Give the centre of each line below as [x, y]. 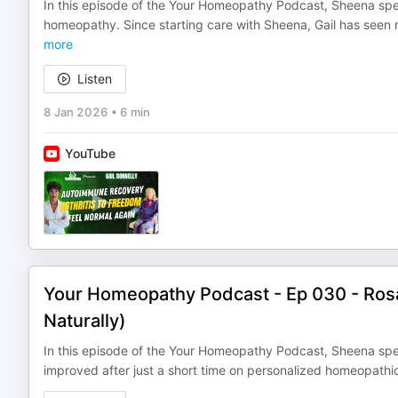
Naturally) [85, 321]
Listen [95, 79]
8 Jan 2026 [76, 112]
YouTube [90, 153]
